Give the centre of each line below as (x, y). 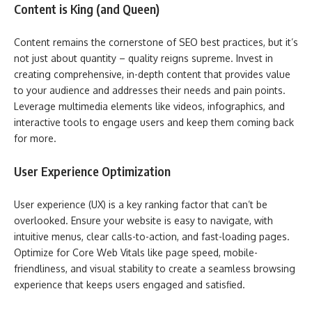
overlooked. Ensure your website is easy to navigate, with (143, 220)
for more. (35, 138)
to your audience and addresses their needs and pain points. (150, 90)
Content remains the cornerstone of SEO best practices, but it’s (156, 42)
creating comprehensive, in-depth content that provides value (152, 74)
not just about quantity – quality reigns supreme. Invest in (143, 58)
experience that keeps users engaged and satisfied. (130, 284)
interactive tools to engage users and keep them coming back (154, 122)
